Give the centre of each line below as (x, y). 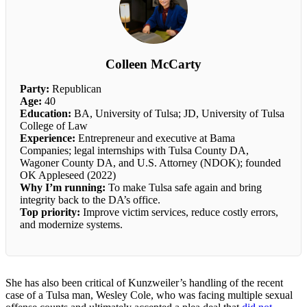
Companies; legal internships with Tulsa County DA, (134, 150)
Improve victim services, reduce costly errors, (179, 212)
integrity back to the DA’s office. (90, 199)
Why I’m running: (63, 187)
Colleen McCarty (153, 64)
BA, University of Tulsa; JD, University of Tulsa (178, 113)
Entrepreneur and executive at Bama (155, 138)
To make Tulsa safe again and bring (184, 187)
